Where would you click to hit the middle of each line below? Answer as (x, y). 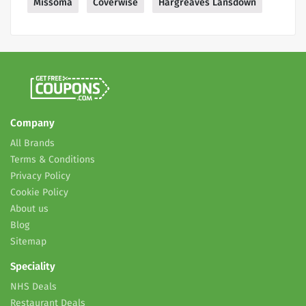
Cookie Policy (39, 193)
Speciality (33, 267)
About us (29, 209)
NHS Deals (33, 287)
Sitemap (28, 242)
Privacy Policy (40, 176)
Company (32, 123)
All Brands (32, 143)
